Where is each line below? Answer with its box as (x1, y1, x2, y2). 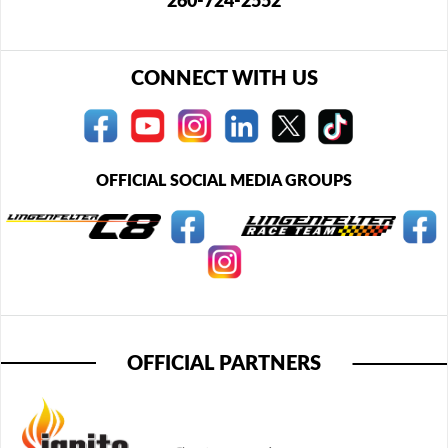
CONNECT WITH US (130, 68, 318, 89)
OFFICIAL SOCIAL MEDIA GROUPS (96, 172, 352, 189)
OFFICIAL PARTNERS (127, 353, 321, 374)
